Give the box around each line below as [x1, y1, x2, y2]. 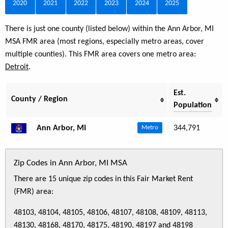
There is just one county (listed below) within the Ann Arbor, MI [5, 24, 214, 33]
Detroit [5, 63, 28, 71]
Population [174, 101, 212, 109]
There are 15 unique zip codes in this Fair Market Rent [14, 175, 193, 183]
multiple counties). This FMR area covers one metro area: [5, 50, 196, 59]
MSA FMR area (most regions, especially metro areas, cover [5, 37, 204, 46]
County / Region [11, 95, 68, 103]
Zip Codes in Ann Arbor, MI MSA [14, 158, 127, 167]
